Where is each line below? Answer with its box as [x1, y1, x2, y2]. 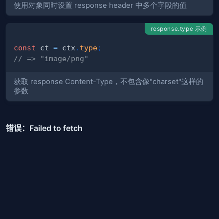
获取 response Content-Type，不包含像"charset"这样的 [14, 77, 203, 86]
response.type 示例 [151, 25, 207, 33]
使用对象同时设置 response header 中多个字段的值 [14, 1, 187, 10]
